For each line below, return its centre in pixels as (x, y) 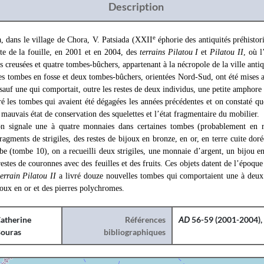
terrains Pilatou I (169, 52)
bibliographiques (135, 232)
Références (146, 220)
